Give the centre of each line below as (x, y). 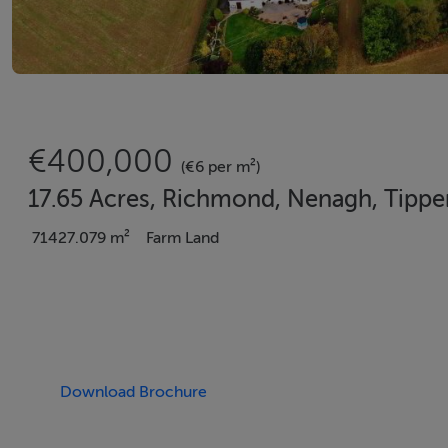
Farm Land (182, 238)
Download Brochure (133, 392)
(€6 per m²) (220, 167)
